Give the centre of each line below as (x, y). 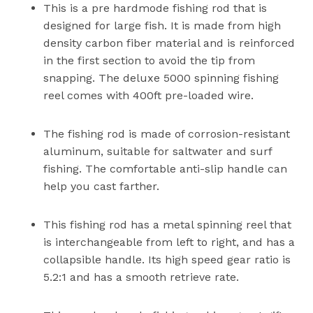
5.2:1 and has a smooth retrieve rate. (141, 277)
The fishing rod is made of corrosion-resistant (167, 133)
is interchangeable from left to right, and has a (169, 242)
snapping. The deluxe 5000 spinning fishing (161, 78)
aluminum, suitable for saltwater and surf (158, 151)
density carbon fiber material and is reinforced (169, 43)
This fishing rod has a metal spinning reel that (168, 224)
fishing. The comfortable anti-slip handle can (166, 168)
